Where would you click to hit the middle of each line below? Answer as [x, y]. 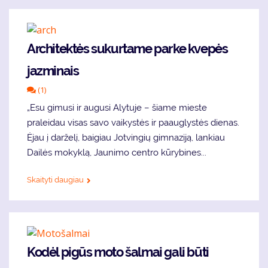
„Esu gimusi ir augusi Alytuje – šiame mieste [117, 107]
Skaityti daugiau [55, 179]
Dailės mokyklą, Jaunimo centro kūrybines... [117, 152]
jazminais [53, 70]
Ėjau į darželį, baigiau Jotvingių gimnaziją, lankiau [126, 137]
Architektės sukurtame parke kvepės [127, 48]
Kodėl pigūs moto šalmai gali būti [118, 252]
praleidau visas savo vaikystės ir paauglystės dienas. [133, 122]
